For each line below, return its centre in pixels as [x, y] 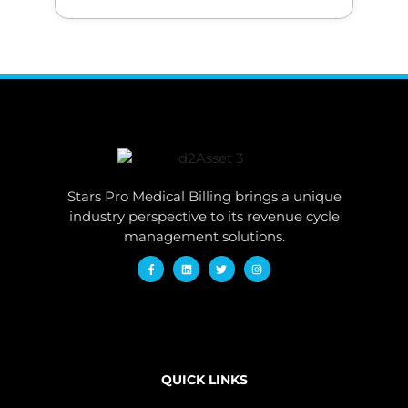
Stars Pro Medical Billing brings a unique [204, 197]
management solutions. [204, 237]
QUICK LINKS [204, 380]
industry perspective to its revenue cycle [204, 217]
